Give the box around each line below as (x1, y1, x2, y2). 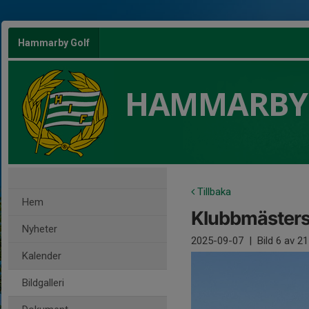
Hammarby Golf (18, 37, 90, 48)
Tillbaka (195, 186, 231, 198)
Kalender (22, 250, 61, 262)
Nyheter (22, 223, 57, 235)
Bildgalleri (22, 277, 64, 289)
